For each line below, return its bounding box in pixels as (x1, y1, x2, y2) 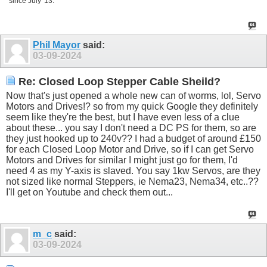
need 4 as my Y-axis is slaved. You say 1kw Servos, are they (6, 166, 260, 176)
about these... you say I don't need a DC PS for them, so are (6, 123, 256, 133)
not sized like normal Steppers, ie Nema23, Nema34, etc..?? (6, 176, 259, 187)
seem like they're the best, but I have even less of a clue (6, 112, 240, 123)
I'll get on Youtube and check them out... (6, 187, 173, 198)
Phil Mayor (33, 39, 80, 50)
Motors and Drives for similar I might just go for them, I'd (6, 155, 238, 166)
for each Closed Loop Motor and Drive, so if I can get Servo (6, 144, 254, 155)
